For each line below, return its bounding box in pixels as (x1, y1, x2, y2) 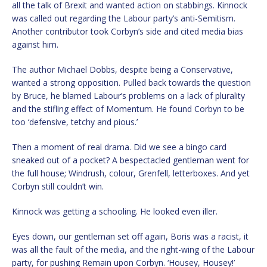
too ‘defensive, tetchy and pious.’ (12, 116, 138, 128)
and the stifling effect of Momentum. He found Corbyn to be (12, 103, 244, 114)
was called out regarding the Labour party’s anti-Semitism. (12, 12, 235, 24)
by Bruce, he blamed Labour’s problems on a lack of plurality (12, 89, 245, 101)
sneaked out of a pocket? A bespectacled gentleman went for (12, 154, 249, 166)
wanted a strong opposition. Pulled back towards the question (12, 76, 251, 88)
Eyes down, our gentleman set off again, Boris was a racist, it (12, 230, 249, 242)
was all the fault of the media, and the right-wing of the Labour (12, 243, 254, 255)
